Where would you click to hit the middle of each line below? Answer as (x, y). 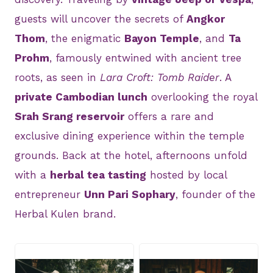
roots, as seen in (57, 78)
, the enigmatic (85, 39)
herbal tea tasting (98, 175)
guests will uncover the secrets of (101, 19)
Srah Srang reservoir (69, 117)
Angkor (206, 19)
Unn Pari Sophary (130, 195)
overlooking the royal (202, 97)
